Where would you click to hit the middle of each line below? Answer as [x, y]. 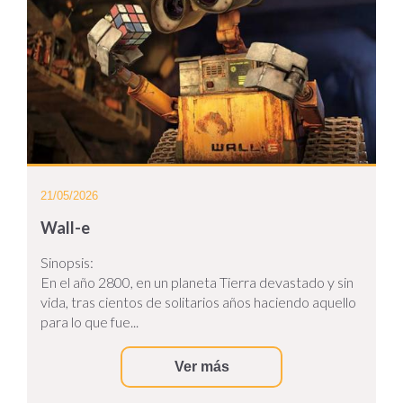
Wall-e [65, 227]
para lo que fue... [90, 321]
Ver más [201, 366]
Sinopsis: [67, 262]
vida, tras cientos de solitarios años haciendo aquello [198, 301]
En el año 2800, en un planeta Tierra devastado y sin [197, 282]
